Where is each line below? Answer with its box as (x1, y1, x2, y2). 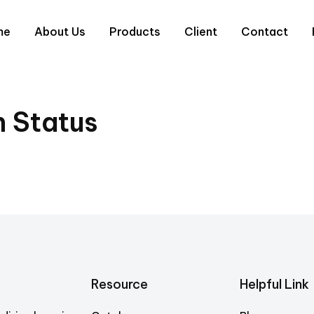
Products (109, 25, 161, 39)
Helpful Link (239, 276, 309, 292)
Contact (241, 25, 288, 39)
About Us (34, 25, 86, 39)
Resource (91, 276, 149, 292)
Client (184, 25, 217, 39)
